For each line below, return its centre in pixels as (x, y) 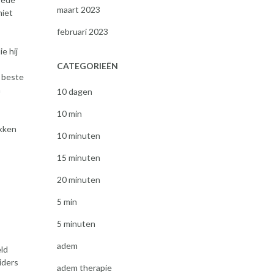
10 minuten (78, 135)
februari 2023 (82, 31)
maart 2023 (78, 9)
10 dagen (74, 91)
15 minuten (78, 157)
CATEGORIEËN (87, 66)
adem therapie (84, 268)
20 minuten (78, 180)
